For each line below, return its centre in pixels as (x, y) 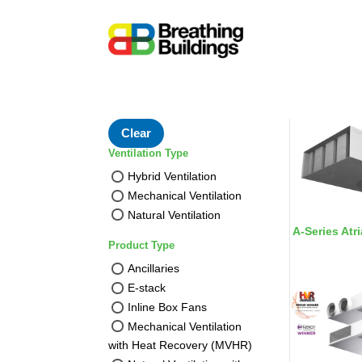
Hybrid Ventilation (173, 176)
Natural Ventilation (175, 215)
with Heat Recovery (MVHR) (181, 345)
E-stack (147, 287)
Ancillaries (154, 269)
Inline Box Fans (168, 307)
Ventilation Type (149, 153)
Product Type (142, 246)
